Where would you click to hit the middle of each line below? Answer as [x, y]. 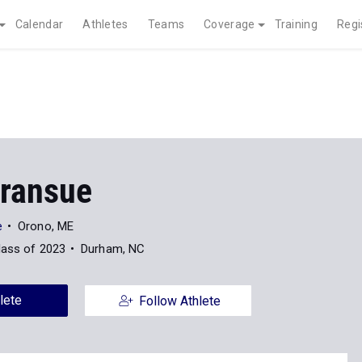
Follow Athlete [179, 301]
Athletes [105, 24]
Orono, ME [46, 226]
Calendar [39, 24]
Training [296, 24]
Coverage [229, 24]
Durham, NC [113, 249]
